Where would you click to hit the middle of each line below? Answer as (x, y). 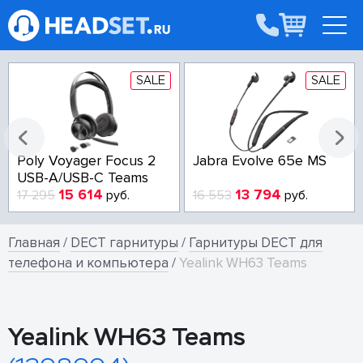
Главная (34, 243)
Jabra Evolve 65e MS (259, 161)
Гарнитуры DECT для (256, 243)
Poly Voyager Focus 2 (86, 161)
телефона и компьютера (88, 263)
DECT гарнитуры (124, 243)
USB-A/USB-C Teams (83, 178)
